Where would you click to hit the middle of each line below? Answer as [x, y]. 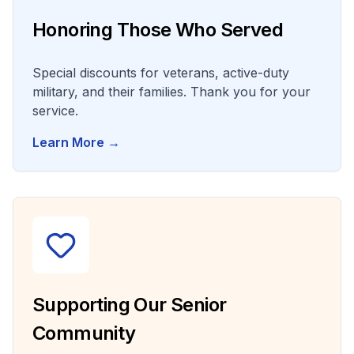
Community [84, 333]
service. [55, 111]
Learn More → [76, 142]
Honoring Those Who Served [158, 30]
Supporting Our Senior [130, 305]
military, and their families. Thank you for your [171, 92]
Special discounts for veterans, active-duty [161, 73]
